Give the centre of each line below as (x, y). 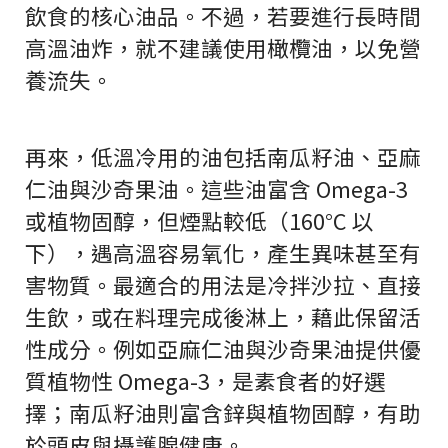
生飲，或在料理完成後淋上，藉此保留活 (223, 317)
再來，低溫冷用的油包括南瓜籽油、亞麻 (223, 157)
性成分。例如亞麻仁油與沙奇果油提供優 (223, 349)
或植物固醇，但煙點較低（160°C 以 (199, 221)
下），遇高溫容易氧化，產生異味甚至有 (223, 253)
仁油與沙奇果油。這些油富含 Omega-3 (216, 189)
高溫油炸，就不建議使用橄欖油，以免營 (223, 48)
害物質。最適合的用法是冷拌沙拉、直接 (223, 285)
